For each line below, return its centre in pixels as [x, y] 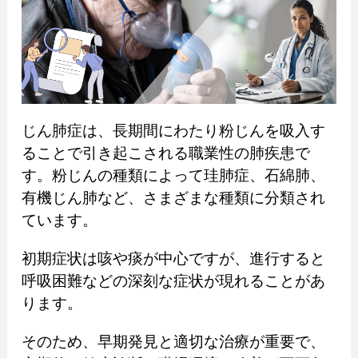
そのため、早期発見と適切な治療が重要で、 [173, 341]
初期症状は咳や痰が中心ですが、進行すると [173, 258]
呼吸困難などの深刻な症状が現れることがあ [173, 280]
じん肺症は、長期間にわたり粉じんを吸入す [173, 130]
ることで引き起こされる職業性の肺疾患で [165, 153]
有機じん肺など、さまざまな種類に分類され [173, 197]
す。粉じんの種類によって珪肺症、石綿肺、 [173, 175]
